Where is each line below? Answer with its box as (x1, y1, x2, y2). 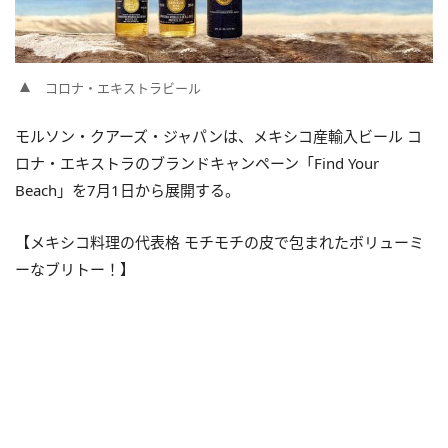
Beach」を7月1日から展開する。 (15, 180, 240, 200)
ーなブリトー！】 (15, 259, 135, 279)
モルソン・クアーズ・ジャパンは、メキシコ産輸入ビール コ (15, 126, 422, 146)
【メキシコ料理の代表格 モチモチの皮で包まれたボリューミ (15, 232, 424, 252)
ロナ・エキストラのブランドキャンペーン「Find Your (15, 153, 379, 173)
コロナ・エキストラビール (45, 79, 201, 97)
